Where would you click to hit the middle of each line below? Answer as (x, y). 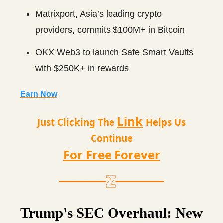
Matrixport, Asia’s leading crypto (99, 14)
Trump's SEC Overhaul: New (111, 213)
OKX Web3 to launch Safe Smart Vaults (114, 52)
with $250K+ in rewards (82, 68)
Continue (111, 138)
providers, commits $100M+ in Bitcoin (110, 30)
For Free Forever (111, 155)
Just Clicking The (77, 122)
